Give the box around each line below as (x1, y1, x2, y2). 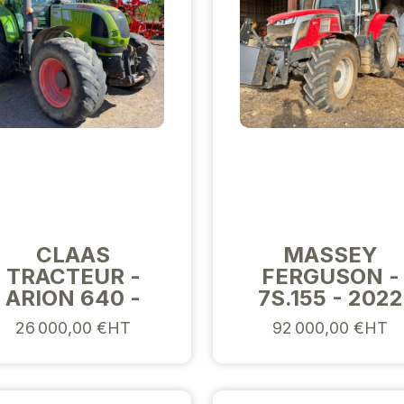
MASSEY (282, 241, 378, 268)
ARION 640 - (5, 284, 142, 311)
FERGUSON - (261, 262, 399, 289)
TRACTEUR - (5, 262, 141, 289)
